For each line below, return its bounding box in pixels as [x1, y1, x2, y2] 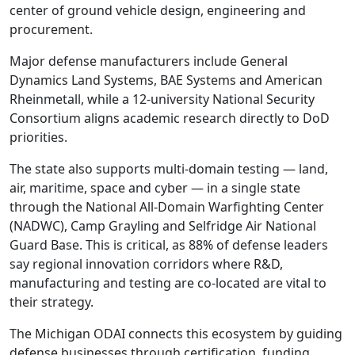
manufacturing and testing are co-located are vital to [10, 273, 326, 292]
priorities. [10, 128, 67, 146]
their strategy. [10, 292, 94, 311]
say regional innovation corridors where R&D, [10, 254, 283, 273]
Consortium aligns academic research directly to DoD [10, 109, 330, 127]
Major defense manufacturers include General [10, 52, 288, 70]
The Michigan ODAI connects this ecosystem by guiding [10, 324, 342, 342]
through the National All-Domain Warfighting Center [10, 197, 324, 216]
